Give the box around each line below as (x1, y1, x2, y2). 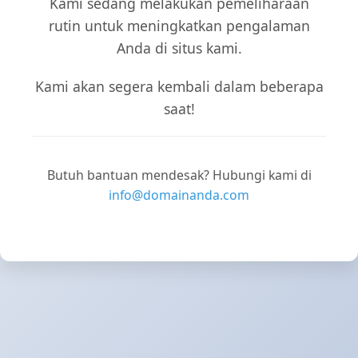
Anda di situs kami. (116, 38, 242, 58)
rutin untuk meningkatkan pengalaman (48, 16, 310, 36)
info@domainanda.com (109, 186, 249, 204)
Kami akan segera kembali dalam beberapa (34, 77, 324, 97)
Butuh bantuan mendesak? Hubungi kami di (46, 166, 312, 184)
